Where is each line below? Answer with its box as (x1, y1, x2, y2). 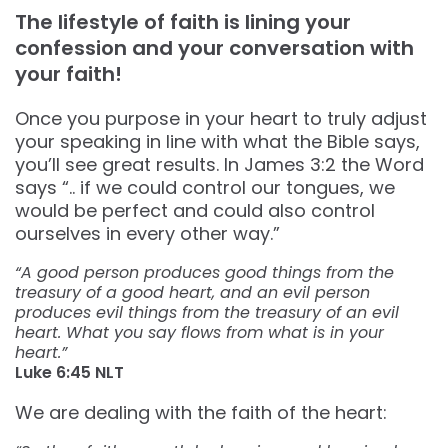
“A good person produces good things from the (15, 261, 394, 285)
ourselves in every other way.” (15, 221, 280, 247)
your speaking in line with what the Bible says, (15, 129, 420, 155)
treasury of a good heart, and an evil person (15, 281, 370, 305)
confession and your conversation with (15, 34, 414, 63)
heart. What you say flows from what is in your (15, 321, 384, 345)
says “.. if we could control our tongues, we (15, 175, 395, 201)
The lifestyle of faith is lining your (15, 8, 351, 37)
